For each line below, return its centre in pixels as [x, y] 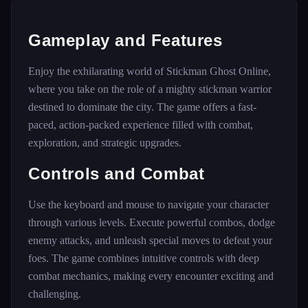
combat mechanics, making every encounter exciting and [151, 276]
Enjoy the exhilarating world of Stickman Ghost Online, [150, 71]
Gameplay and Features [125, 40]
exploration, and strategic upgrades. [105, 143]
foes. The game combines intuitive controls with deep [144, 258]
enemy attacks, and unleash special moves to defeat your [150, 240]
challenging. [55, 294]
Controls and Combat [117, 174]
